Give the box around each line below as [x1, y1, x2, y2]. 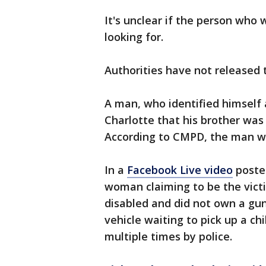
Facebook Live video [127, 163, 233, 177]
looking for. [104, 30, 163, 44]
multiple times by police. [104, 229, 232, 243]
